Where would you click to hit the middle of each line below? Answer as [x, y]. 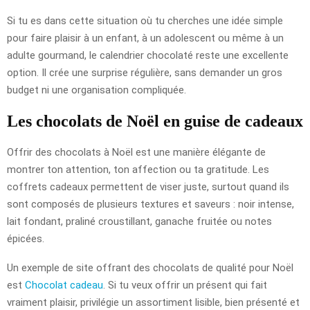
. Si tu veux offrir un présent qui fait [185, 285]
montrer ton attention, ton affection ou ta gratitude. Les [138, 169]
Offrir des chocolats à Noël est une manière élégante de [136, 152]
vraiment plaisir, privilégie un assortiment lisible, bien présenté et [153, 302]
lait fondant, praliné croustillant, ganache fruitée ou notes [139, 221]
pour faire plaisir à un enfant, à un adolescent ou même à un [145, 38]
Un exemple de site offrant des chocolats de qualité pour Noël [150, 267]
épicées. [26, 238]
